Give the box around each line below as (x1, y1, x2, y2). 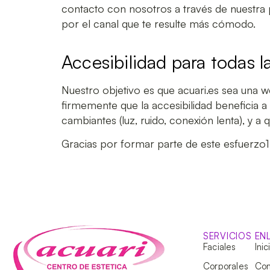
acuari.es (178, 83, 219, 96)
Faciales (203, 240, 236, 253)
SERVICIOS (203, 230, 252, 242)
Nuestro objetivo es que (61, 83, 178, 96)
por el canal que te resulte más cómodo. (61, 16, 256, 30)
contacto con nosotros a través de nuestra (61, 1, 268, 15)
